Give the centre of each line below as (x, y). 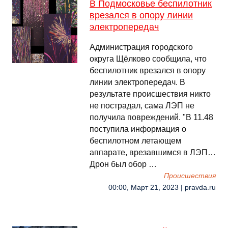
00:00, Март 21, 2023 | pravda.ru (162, 188)
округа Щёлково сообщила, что (148, 59)
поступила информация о (138, 129)
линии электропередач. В (137, 82)
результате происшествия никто (150, 94)
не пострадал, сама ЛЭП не (142, 106)
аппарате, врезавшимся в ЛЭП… (153, 152)
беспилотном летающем (135, 141)
